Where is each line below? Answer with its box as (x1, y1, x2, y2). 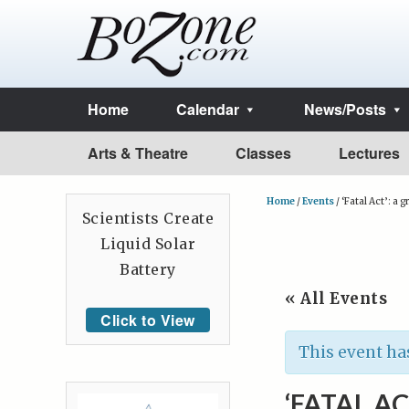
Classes (236, 142, 291, 163)
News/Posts (304, 99, 386, 120)
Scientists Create (81, 209, 215, 227)
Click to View (100, 309, 195, 330)
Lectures (339, 142, 400, 163)
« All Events (285, 288, 387, 309)
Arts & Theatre (88, 142, 188, 163)
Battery (120, 260, 176, 278)
